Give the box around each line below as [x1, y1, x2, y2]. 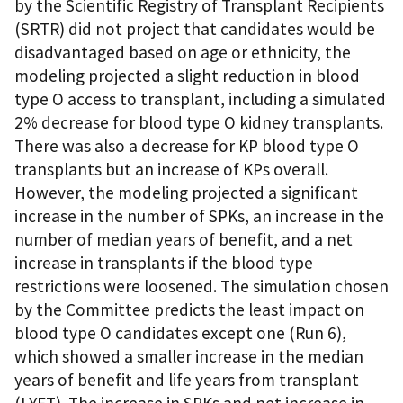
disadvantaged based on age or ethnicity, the [14, 40, 351, 63]
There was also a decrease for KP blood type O [14, 134, 359, 157]
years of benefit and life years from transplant [14, 368, 359, 390]
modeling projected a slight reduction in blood [14, 64, 360, 86]
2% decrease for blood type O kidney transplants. [14, 111, 383, 133]
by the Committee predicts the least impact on [14, 298, 364, 320]
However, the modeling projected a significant [14, 181, 358, 203]
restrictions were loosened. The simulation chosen [14, 274, 389, 297]
